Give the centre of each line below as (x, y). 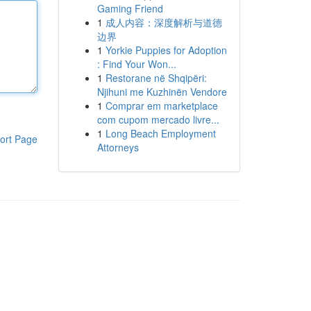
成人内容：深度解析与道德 (163, 22)
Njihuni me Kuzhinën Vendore (162, 92)
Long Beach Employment (160, 133)
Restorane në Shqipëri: (156, 78)
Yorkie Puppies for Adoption (166, 50)
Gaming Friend (130, 8)
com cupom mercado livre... (158, 119)
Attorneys (118, 147)
